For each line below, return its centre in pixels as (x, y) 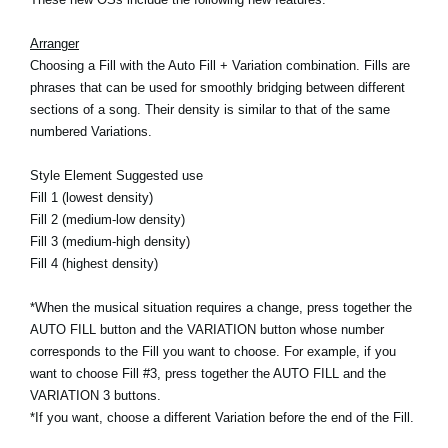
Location (97, 51)
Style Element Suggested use (116, 175)
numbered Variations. (91, 131)
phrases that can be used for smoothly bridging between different (217, 87)
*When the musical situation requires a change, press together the (221, 307)
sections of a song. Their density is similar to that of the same (210, 109)
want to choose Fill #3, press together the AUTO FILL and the (208, 373)
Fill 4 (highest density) (94, 263)
